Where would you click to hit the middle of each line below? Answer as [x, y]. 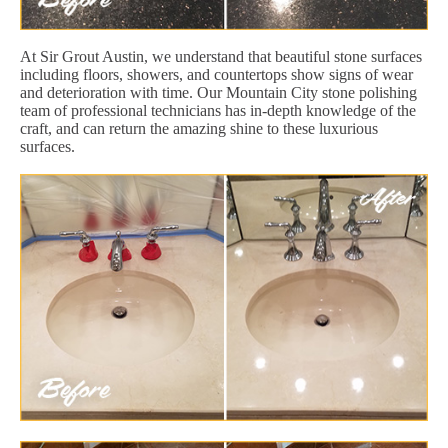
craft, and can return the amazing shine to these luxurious [199, 128]
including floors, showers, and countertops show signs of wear [216, 74]
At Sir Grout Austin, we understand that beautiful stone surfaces [221, 56]
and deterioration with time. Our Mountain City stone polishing [218, 92]
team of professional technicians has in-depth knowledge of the [218, 110]
